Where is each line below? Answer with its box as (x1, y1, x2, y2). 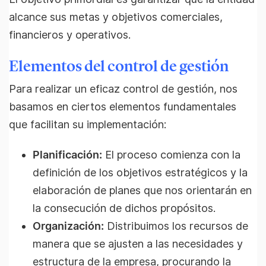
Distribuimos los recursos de (104, 219, 248, 232)
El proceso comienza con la (102, 148, 240, 161)
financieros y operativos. (9, 28, 131, 42)
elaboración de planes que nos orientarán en (33, 183, 252, 197)
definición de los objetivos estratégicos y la (33, 166, 248, 179)
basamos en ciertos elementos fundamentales (9, 100, 236, 113)
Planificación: (33, 148, 102, 161)
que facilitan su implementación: (9, 118, 166, 131)
